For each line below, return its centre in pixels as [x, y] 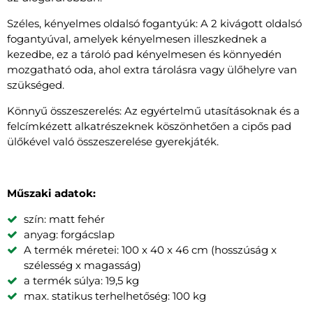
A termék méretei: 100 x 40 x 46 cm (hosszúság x [150, 249]
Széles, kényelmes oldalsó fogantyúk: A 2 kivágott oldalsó [154, 23]
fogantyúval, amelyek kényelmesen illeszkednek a [137, 38]
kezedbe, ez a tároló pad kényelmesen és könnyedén [144, 54]
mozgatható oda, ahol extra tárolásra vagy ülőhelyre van [152, 69]
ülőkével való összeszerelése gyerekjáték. [113, 141]
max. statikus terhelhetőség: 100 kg [115, 296]
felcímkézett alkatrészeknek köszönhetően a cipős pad [149, 126]
